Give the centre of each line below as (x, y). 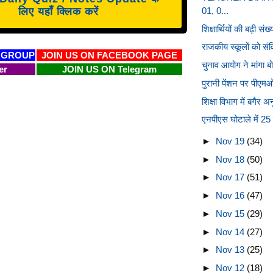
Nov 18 (231, 159)
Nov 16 (231, 195)
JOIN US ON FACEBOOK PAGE (109, 55)
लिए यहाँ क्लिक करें (58, 11)
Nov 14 (231, 232)
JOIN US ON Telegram (109, 69)
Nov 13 (231, 250)
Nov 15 (231, 213)
